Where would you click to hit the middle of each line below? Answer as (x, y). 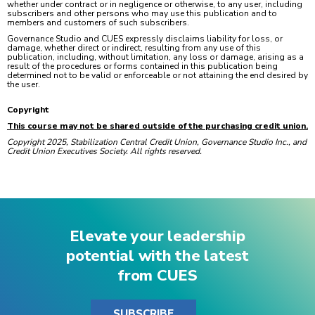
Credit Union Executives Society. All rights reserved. (108, 152)
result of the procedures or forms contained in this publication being (142, 66)
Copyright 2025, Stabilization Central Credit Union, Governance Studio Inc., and (157, 142)
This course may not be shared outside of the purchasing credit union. (157, 126)
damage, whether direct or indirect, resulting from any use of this (134, 48)
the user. (25, 85)
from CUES (157, 276)
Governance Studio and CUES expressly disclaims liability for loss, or (145, 39)
